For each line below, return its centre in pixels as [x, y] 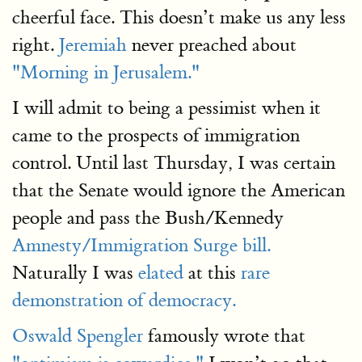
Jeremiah [93, 45]
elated [161, 273]
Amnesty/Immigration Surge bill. [141, 245]
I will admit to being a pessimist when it [166, 108]
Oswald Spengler [78, 336]
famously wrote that [224, 336]
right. [36, 45]
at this [212, 273]
